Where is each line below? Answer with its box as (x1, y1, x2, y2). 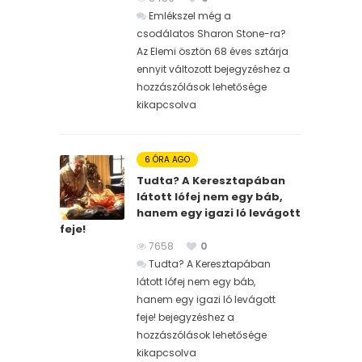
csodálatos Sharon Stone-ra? (137, 26, 286, 40)
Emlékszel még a (149, 8, 231, 23)
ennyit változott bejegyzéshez (137, 61, 280, 76)
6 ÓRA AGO (145, 153, 190, 166)
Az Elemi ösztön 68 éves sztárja (137, 44, 288, 58)
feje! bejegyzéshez (137, 309, 225, 324)
